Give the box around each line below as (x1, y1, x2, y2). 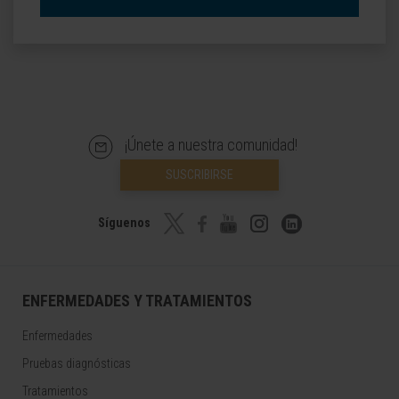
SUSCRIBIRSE (166, 167, 233, 183)
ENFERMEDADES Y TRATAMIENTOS (22, 291, 252, 311)
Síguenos (97, 216, 153, 230)
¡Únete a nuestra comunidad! (125, 135, 297, 154)
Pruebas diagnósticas (22, 356, 131, 371)
